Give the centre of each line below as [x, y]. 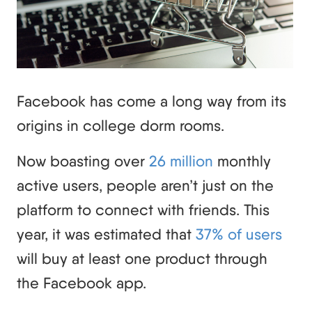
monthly [242, 161]
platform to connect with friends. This [143, 209]
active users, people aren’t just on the [145, 185]
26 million [181, 161]
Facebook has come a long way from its [151, 101]
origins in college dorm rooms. [120, 125]
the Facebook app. [81, 282]
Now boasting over [83, 161]
